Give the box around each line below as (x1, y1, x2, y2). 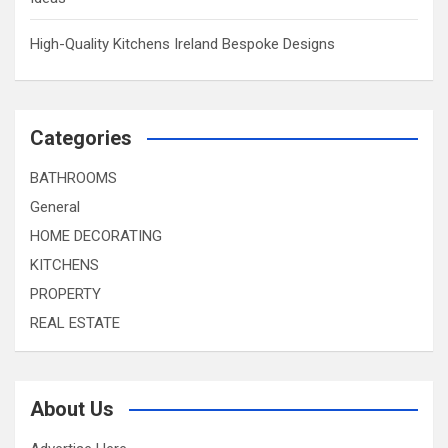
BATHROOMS (30, 169, 117, 187)
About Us (30, 397, 114, 421)
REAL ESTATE (30, 314, 120, 332)
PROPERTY (30, 285, 101, 303)
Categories (30, 126, 132, 150)
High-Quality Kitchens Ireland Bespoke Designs (30, 35, 335, 53)
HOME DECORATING (30, 227, 162, 245)
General (30, 198, 80, 216)
